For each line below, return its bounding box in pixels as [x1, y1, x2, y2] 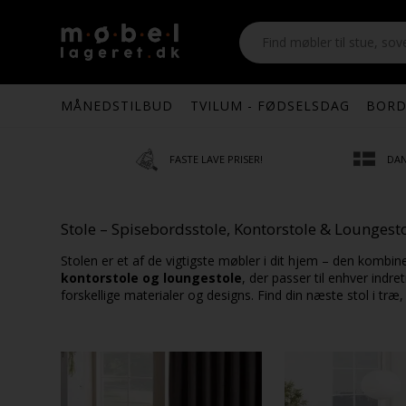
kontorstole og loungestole [61, 269, 243, 286]
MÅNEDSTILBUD [61, 97, 174, 114]
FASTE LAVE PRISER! [169, 151, 264, 166]
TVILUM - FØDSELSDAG [189, 97, 350, 114]
